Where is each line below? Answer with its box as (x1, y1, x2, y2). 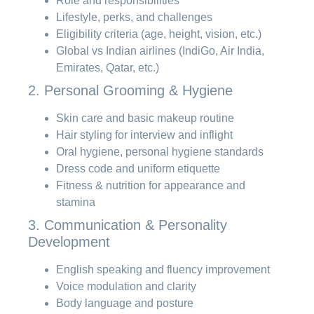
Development (28, 233, 110, 250)
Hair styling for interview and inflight (56, 128, 233, 141)
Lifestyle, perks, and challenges (56, 11, 212, 23)
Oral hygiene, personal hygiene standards (56, 145, 264, 158)
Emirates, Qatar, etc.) (56, 61, 159, 74)
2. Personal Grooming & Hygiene (28, 82, 233, 98)
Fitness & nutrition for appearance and (56, 179, 245, 191)
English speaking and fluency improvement (56, 263, 270, 275)
